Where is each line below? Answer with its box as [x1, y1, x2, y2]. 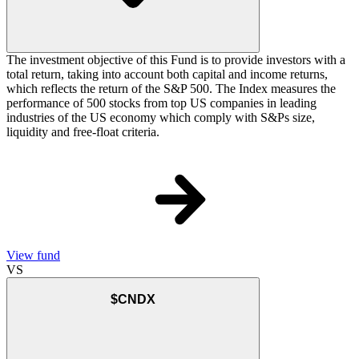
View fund [6, 248, 60, 263]
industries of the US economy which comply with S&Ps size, [6, 111, 315, 125]
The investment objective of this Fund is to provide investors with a [6, 53, 345, 67]
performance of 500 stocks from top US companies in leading [6, 96, 317, 111]
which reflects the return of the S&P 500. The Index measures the [6, 82, 336, 96]
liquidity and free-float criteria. [6, 125, 159, 139]
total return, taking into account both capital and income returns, [6, 67, 328, 82]
